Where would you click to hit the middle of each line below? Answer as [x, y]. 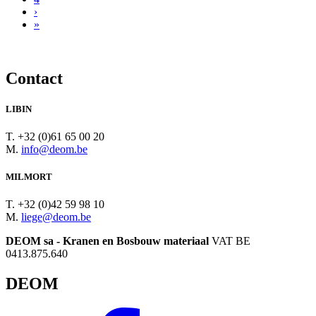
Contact [34, 78]
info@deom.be [54, 149]
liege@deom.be [56, 217]
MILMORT [29, 177]
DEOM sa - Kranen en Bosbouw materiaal [109, 241]
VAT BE [231, 241]
